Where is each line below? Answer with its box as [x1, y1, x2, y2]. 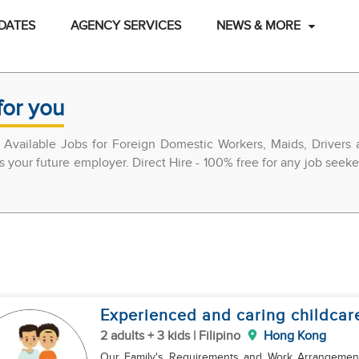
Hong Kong [263, 329, 326, 344]
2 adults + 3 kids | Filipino [99, 329, 240, 344]
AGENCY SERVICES [70, 18, 181, 34]
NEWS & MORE [216, 18, 301, 34]
